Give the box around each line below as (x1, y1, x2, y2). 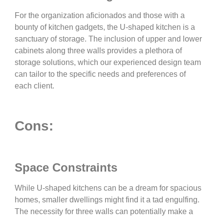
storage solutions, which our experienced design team (15, 58, 201, 67)
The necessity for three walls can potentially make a (15, 207, 193, 216)
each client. (15, 82, 54, 90)
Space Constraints (15, 160, 117, 174)
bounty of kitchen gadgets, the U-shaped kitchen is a (15, 23, 195, 32)
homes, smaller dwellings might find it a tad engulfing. (15, 195, 199, 204)
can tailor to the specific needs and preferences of (15, 70, 186, 79)
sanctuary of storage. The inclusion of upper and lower (15, 35, 202, 44)
